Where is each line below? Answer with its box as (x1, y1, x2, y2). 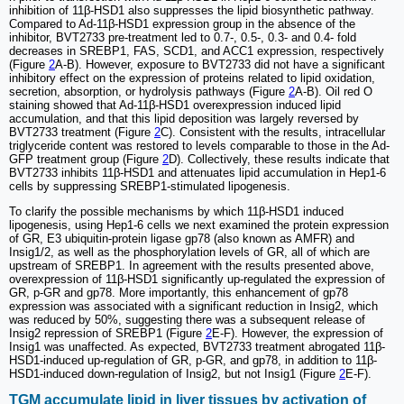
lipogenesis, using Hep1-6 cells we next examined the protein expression (9, 217, 389, 232)
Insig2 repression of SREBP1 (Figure (9, 326, 206, 340)
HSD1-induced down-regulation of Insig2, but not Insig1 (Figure (9, 366, 339, 381)
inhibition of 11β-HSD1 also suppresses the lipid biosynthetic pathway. (9, 3, 374, 17)
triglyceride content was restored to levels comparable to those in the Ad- (9, 138, 390, 152)
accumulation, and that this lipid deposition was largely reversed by (9, 111, 359, 125)
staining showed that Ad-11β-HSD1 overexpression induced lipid (9, 97, 341, 112)
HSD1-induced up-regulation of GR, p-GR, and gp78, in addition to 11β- (9, 353, 377, 367)
